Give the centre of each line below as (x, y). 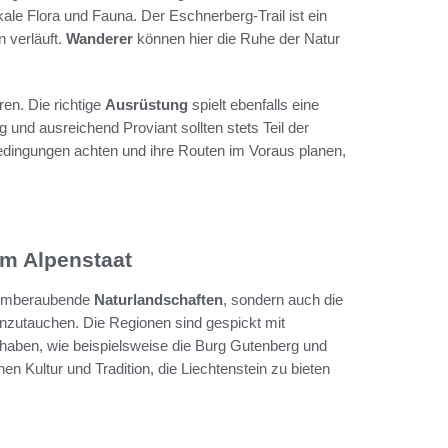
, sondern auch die (283, 300)
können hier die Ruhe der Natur (236, 38)
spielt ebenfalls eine (253, 104)
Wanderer (99, 38)
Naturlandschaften (158, 300)
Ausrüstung (146, 104)
